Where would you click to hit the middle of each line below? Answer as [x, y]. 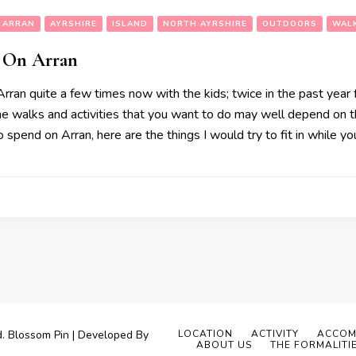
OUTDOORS [290, 24]
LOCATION [205, 334]
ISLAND [130, 24]
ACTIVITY [275, 334]
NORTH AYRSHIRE [205, 24]
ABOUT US [224, 345]
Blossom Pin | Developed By [78, 335]
